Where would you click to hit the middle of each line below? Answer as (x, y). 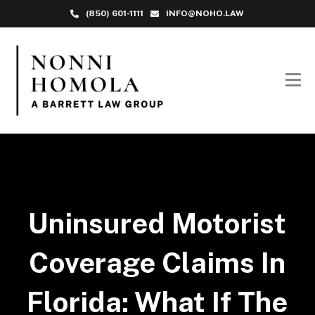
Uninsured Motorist (157, 223)
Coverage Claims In (157, 262)
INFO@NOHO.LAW (205, 13)
